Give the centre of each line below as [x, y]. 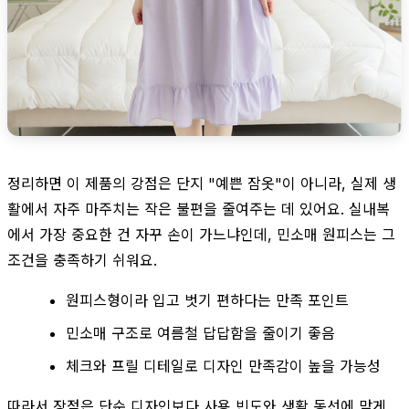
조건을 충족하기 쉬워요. [82, 260]
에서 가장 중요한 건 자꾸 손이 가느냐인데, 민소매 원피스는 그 [201, 234]
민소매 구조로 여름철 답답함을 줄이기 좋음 [200, 333]
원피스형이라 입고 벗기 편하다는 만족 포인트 [207, 300]
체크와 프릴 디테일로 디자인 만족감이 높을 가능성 [223, 366]
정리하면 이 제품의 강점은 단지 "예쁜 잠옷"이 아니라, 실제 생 [202, 183]
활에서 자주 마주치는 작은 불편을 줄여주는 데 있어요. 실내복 [199, 209]
